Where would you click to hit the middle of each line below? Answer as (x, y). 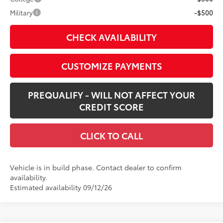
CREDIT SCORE (111, 106)
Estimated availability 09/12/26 (61, 187)
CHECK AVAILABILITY (111, 37)
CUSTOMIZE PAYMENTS (111, 65)
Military (21, 12)
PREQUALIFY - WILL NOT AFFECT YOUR (111, 94)
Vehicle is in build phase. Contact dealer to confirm (96, 167)
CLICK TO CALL (111, 135)
